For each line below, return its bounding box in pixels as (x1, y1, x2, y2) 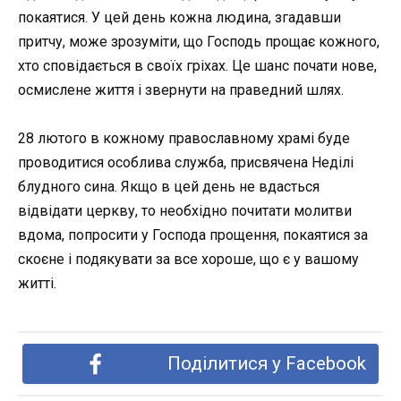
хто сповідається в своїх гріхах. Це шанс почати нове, (18, 56, 377, 74)
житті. (18, 275, 56, 293)
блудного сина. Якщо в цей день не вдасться (18, 178, 320, 196)
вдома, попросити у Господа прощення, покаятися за (18, 226, 368, 244)
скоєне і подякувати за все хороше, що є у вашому (18, 251, 359, 269)
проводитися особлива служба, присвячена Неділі (18, 154, 354, 172)
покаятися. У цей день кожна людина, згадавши (18, 8, 341, 26)
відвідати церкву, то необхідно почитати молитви (18, 202, 352, 220)
